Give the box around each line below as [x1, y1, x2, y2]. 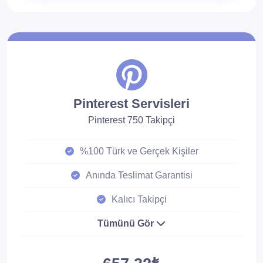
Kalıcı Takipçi [111, 194, 167, 204]
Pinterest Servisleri [73, 96, 190, 111]
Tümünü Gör [97, 218, 156, 228]
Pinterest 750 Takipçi [88, 115, 175, 125]
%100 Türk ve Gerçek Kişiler [79, 146, 198, 156]
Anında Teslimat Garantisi [85, 170, 193, 180]
